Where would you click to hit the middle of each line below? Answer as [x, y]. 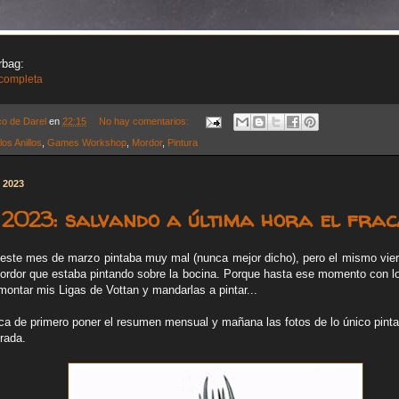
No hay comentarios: [145, 122]
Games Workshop [87, 143]
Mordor [147, 143]
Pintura [183, 143]
